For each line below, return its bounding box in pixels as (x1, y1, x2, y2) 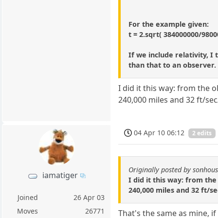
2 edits (192, 129, 212, 138)
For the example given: (128, 19, 209, 29)
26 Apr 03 (73, 193, 105, 202)
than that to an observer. (128, 60, 217, 70)
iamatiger (42, 169, 78, 181)
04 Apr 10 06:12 (134, 127, 185, 137)
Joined (17, 193, 38, 202)
